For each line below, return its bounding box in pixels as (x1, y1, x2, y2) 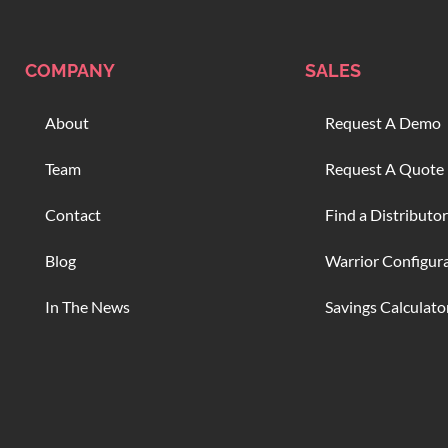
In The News (45, 297, 130, 317)
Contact (45, 205, 101, 225)
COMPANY (25, 60, 115, 82)
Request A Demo (325, 113, 441, 133)
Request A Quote (325, 159, 444, 179)
